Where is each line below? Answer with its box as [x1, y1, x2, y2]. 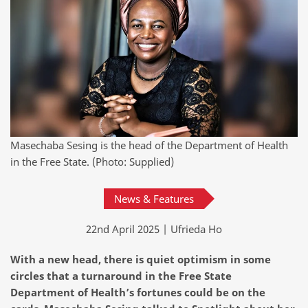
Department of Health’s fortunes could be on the [10, 285, 265, 299]
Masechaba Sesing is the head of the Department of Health [10, 137, 288, 152]
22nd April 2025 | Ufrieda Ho [86, 221, 222, 236]
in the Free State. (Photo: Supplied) [10, 154, 174, 168]
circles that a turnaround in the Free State [10, 268, 232, 283]
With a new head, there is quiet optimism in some [10, 252, 271, 266]
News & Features [114, 191, 194, 206]
